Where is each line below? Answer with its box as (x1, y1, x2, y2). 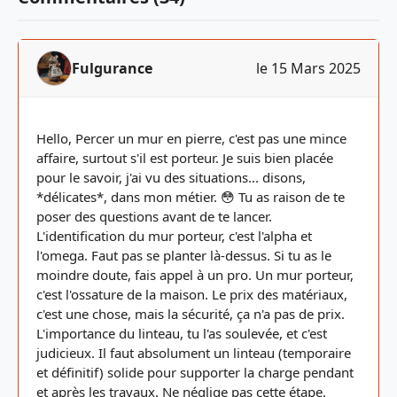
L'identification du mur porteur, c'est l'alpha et (36, 227, 312, 245)
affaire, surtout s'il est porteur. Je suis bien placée (36, 149, 333, 167)
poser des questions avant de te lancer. (36, 207, 272, 225)
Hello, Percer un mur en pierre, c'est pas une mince (36, 129, 346, 147)
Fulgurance (72, 58, 152, 78)
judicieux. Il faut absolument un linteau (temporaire (36, 344, 351, 362)
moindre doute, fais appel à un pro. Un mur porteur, (36, 266, 354, 284)
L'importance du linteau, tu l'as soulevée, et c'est (36, 324, 327, 342)
